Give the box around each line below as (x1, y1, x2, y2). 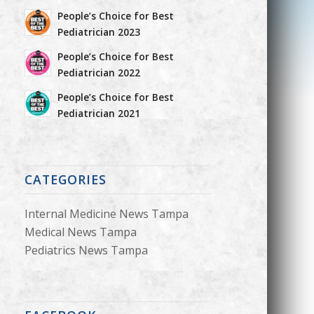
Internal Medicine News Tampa (24, 206, 189, 221)
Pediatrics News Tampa (24, 243, 148, 258)
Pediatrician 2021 (57, 107, 140, 120)
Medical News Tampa (24, 224, 137, 240)
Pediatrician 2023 (57, 25, 140, 39)
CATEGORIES (24, 171, 107, 188)
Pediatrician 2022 (57, 66, 140, 79)
